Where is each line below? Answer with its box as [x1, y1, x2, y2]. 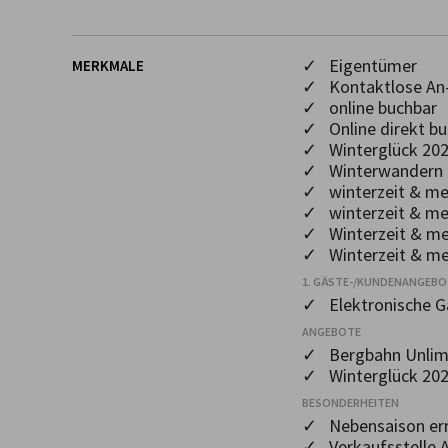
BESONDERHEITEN [302, 395, 399, 410]
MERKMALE [72, 56, 144, 75]
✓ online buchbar [302, 96, 437, 119]
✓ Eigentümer [302, 54, 417, 77]
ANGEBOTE [302, 324, 361, 339]
